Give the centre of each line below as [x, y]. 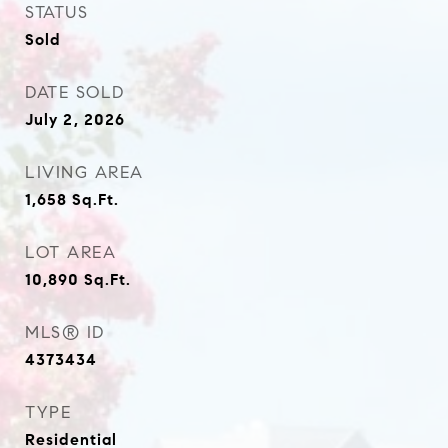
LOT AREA [70, 252]
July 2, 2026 [75, 119]
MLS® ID [65, 332]
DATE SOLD [75, 92]
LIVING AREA [84, 172]
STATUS [56, 12]
